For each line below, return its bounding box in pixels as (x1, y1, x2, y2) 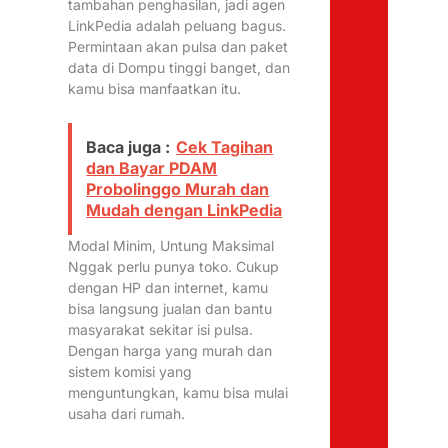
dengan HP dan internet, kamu (68, 279, 269, 297)
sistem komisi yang (68, 363, 193, 381)
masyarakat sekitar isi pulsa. (68, 321, 254, 339)
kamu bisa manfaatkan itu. (68, 79, 242, 97)
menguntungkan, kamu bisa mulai (68, 384, 289, 402)
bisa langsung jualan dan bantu (68, 300, 273, 318)
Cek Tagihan (176, 137, 274, 158)
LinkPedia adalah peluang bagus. (68, 16, 287, 34)
